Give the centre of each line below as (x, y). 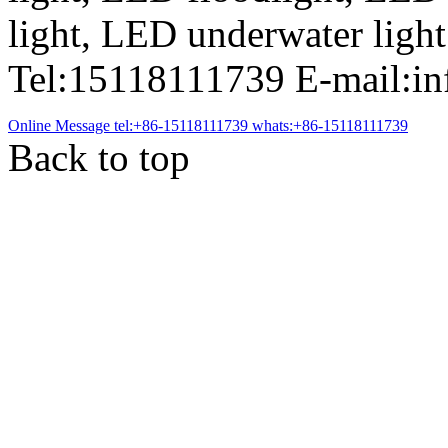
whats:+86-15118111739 (330, 126)
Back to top (99, 158)
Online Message (59, 126)
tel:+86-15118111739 (181, 126)
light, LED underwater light (227, 34)
